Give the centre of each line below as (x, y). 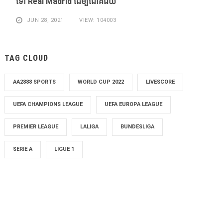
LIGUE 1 (64, 149)
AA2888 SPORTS (35, 82)
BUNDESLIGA (138, 127)
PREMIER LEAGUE (36, 127)
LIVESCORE (161, 82)
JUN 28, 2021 (45, 20)
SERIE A (23, 149)
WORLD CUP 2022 (101, 82)
